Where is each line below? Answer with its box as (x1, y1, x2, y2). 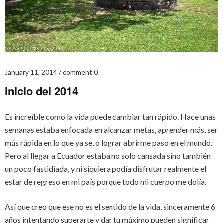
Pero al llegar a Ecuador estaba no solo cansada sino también (5, 151, 211, 161)
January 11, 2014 (5, 68, 57, 77)
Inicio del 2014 (5, 83, 78, 99)
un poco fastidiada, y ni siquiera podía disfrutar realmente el (5, 164, 206, 174)
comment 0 (63, 68, 98, 77)
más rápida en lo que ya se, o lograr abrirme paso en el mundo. (5, 138, 212, 148)
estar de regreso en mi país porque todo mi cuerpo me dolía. (5, 177, 206, 187)
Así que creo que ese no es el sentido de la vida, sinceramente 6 (5, 202, 215, 212)
